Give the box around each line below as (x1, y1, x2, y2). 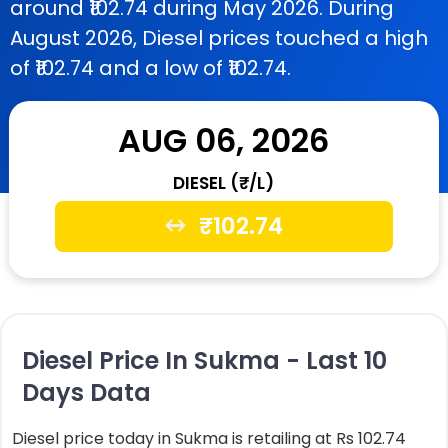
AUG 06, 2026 (118, 118, 330, 163)
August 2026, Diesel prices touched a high (10, 24, 428, 52)
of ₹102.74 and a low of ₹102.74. (10, 54, 291, 82)
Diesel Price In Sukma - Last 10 (22, 344, 387, 377)
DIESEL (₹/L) (173, 171, 275, 195)
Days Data (22, 376, 151, 409)
